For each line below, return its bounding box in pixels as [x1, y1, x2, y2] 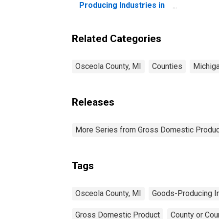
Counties [152, 61, 182, 71]
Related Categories [72, 32, 161, 44]
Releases [72, 96, 114, 108]
